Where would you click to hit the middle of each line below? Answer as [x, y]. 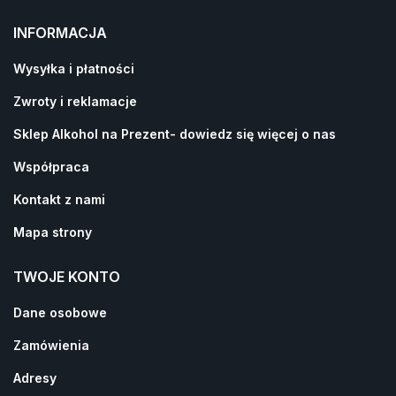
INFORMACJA [60, 32]
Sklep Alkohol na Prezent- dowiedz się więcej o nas [175, 133]
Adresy [35, 377]
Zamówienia [51, 345]
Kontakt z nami [59, 199]
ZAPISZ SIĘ [128, 158]
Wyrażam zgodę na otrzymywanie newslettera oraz [203, 97]
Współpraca [51, 166]
